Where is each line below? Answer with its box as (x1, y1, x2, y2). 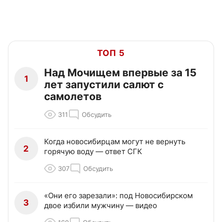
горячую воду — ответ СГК (44, 146, 142, 156)
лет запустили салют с (44, 78, 164, 91)
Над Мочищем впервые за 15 (44, 66, 197, 79)
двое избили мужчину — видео (44, 200, 157, 210)
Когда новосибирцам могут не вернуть (44, 136, 185, 146)
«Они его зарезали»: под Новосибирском (44, 190, 193, 200)
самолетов (44, 90, 102, 103)
